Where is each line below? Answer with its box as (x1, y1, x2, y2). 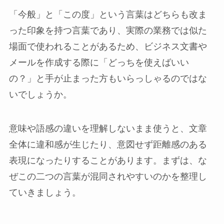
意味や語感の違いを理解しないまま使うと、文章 (8, 123, 207, 133)
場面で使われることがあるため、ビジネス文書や (8, 41, 207, 51)
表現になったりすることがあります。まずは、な (8, 155, 207, 165)
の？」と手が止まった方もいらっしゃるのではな (8, 73, 207, 83)
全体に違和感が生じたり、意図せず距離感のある (8, 139, 207, 149)
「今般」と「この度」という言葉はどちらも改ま (8, 9, 207, 19)
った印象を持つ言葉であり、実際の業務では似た (8, 25, 207, 35)
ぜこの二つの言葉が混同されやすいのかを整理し (8, 171, 207, 181)
